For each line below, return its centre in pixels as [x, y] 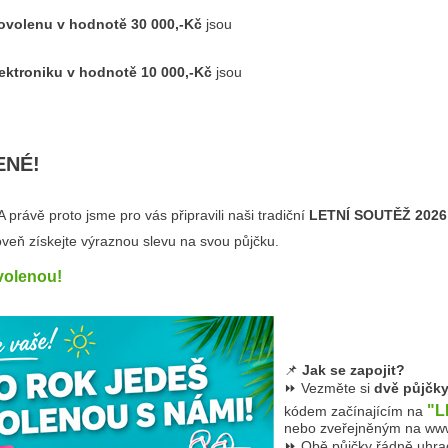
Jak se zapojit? [353, 370]
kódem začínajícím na [355, 411]
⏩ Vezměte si [329, 388]
